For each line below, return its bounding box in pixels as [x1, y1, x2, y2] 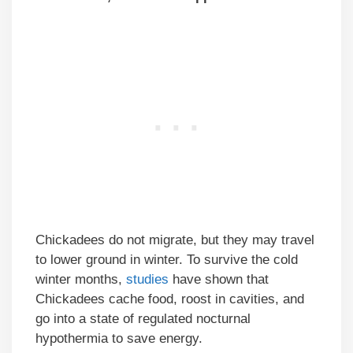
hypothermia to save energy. [35, 331, 203, 347]
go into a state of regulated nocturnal [35, 311, 251, 327]
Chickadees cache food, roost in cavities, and [35, 292, 304, 307]
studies [126, 272, 173, 288]
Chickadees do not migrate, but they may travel [35, 232, 314, 248]
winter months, [35, 272, 126, 288]
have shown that [173, 272, 269, 288]
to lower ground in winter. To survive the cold [35, 252, 298, 268]
